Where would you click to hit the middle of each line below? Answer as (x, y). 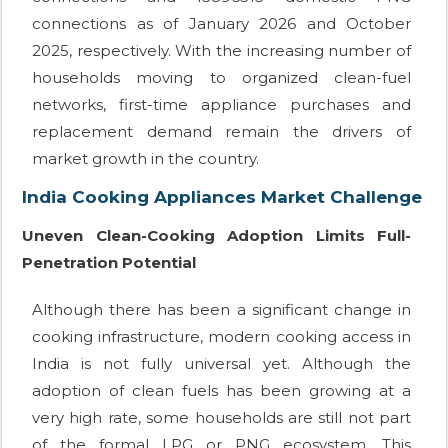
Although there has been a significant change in (221, 310)
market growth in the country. (145, 159)
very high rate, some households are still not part (221, 418)
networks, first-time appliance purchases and (221, 105)
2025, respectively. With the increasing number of (221, 51)
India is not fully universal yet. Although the (221, 364)
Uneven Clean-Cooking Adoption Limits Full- (216, 236)
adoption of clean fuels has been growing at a (221, 391)
